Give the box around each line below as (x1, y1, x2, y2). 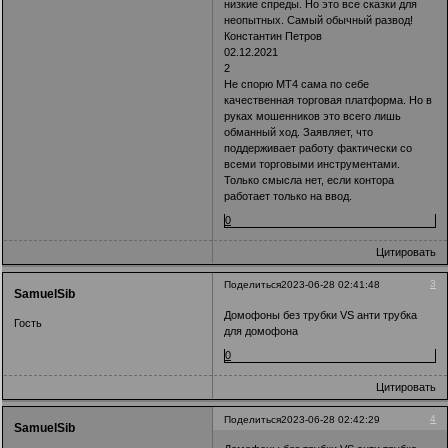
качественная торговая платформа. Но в (224, 94, 433, 107)
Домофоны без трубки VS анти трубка (224, 308, 418, 321)
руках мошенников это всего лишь (224, 110, 402, 123)
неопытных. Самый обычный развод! (224, 14, 414, 27)
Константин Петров (224, 30, 323, 43)
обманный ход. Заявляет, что (224, 126, 374, 139)
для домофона (224, 324, 299, 337)
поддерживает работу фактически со (224, 142, 413, 155)
